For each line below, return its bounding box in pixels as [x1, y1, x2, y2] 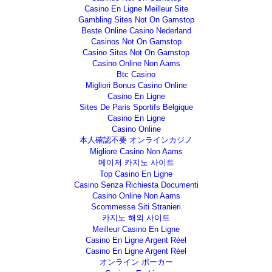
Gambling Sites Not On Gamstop [78, 15, 194, 24]
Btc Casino [117, 69, 155, 79]
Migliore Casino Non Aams [89, 146, 183, 156]
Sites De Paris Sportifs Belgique [79, 102, 193, 112]
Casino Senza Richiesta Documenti [73, 180, 199, 189]
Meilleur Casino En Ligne [92, 224, 180, 234]
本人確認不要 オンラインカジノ [80, 135, 192, 144]
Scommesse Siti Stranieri [91, 202, 181, 211]
